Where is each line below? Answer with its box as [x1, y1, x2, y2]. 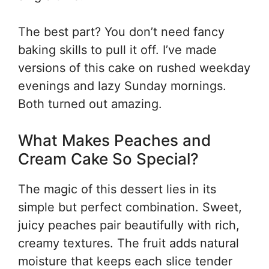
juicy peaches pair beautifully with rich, [18, 218, 240, 232]
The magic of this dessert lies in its [18, 182, 216, 196]
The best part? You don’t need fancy [18, 25, 225, 39]
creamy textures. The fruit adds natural [18, 236, 239, 250]
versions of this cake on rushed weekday [18, 61, 250, 75]
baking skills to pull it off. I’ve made [18, 43, 217, 57]
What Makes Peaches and [18, 131, 211, 150]
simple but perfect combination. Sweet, [18, 200, 242, 214]
